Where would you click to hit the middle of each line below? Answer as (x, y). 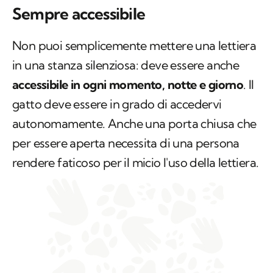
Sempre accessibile (79, 14)
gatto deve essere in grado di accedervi (117, 104)
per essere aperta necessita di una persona (126, 143)
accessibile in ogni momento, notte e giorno (128, 85)
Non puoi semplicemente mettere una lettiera (134, 46)
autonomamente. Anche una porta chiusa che (134, 124)
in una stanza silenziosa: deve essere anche (126, 65)
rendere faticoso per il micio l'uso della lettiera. (136, 163)
